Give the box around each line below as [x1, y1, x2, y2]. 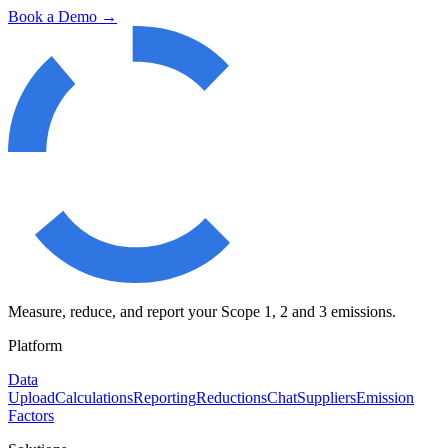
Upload [8, 388, 55, 406]
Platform [8, 336, 62, 354]
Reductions [196, 388, 267, 406]
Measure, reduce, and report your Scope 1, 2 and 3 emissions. [8, 302, 396, 320]
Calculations [55, 388, 133, 406]
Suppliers [297, 388, 356, 406]
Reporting [133, 388, 196, 406]
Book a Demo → [8, 7, 117, 25]
